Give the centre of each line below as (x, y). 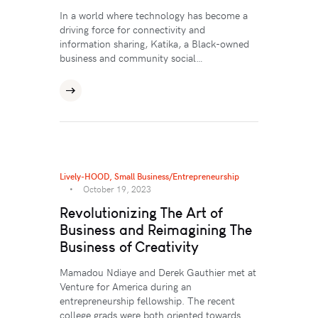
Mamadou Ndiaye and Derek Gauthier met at (158, 273)
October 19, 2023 (117, 189)
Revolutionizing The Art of (141, 213)
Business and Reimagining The (156, 230)
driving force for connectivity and (132, 30)
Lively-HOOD (84, 176)
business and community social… (131, 58)
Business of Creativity (129, 247)
